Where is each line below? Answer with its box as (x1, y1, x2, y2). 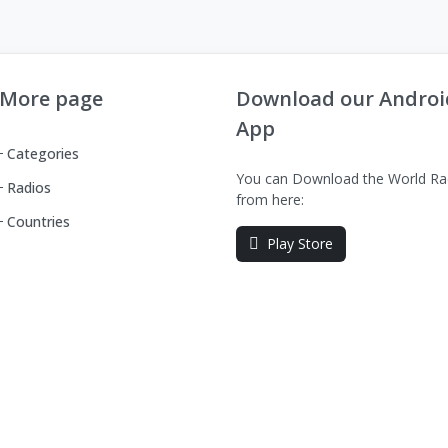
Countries (7, 211, 70, 231)
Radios (7, 177, 51, 197)
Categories (7, 143, 79, 163)
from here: (236, 189, 304, 209)
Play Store (267, 233, 333, 253)
